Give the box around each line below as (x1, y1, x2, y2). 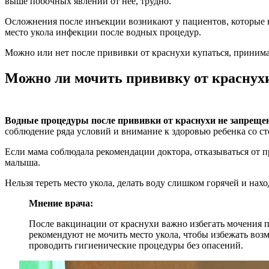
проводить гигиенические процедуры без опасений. (29, 240, 243, 250)
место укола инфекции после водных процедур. (5, 26, 201, 37)
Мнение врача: (29, 198, 93, 208)
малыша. (5, 157, 40, 168)
